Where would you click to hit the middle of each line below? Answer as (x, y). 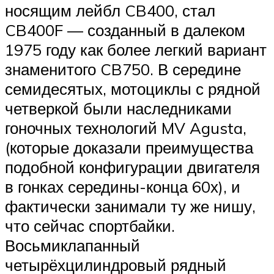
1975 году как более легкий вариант (136, 50)
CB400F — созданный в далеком (125, 30)
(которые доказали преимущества (129, 148)
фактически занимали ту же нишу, (130, 206)
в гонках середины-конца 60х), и (123, 187)
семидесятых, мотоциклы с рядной (133, 89)
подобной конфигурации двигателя (132, 167)
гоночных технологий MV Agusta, (126, 128)
